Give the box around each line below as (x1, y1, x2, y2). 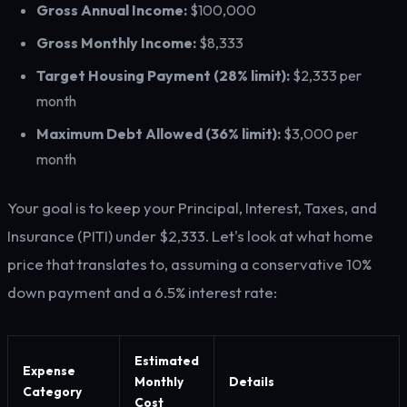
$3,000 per (281, 124, 358, 143)
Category (23, 383, 82, 400)
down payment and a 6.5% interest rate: (7, 283, 277, 302)
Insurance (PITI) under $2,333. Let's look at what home (7, 226, 373, 245)
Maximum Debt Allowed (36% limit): (36, 124, 281, 143)
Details (229, 373, 274, 390)
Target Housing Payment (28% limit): (36, 66, 290, 84)
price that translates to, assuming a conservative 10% (7, 254, 372, 273)
